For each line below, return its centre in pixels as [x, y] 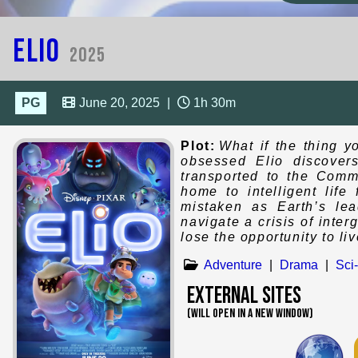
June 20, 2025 [119, 102]
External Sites [245, 296]
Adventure [233, 265]
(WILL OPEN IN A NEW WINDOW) [251, 313]
